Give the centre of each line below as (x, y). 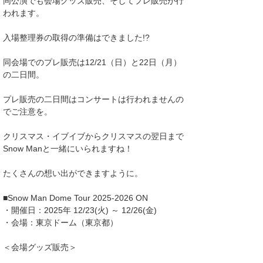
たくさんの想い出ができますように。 (73, 173)
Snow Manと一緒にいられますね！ (68, 149)
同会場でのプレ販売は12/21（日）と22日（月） (92, 62)
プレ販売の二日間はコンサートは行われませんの (93, 99)
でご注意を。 (28, 112)
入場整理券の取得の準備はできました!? (76, 38)
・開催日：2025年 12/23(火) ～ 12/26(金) (80, 210)
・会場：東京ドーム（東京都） (60, 222)
